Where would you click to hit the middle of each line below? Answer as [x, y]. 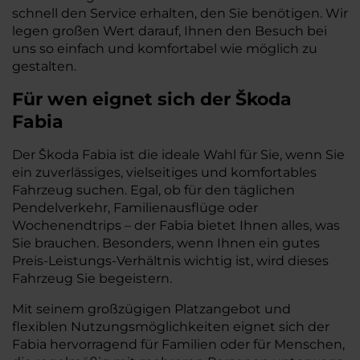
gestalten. [44, 66]
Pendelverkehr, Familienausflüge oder [135, 208]
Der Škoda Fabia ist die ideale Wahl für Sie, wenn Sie [178, 155]
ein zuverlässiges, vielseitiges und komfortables [164, 172]
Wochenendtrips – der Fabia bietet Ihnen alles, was [176, 225]
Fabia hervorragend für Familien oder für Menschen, [178, 344]
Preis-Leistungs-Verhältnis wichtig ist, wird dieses [170, 261]
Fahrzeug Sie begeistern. [92, 278]
